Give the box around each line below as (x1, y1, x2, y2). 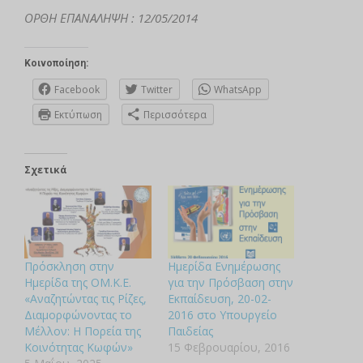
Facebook (54, 83, 100, 97)
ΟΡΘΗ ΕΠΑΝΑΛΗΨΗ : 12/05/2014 (24, 10, 198, 27)
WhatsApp (214, 83, 262, 97)
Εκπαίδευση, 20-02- (167, 290, 271, 306)
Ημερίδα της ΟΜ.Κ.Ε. (24, 274, 131, 290)
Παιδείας (167, 322, 213, 339)
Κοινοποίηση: (24, 58, 88, 70)
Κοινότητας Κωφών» (24, 339, 133, 355)
